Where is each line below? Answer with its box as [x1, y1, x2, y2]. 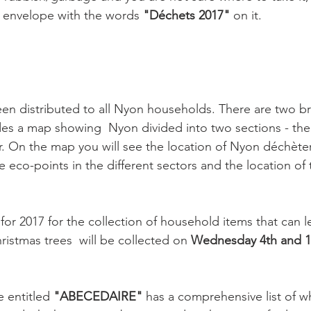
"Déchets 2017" [143, 8, 230, 23]
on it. [230, 8, 262, 23]
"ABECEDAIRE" [53, 289, 142, 304]
